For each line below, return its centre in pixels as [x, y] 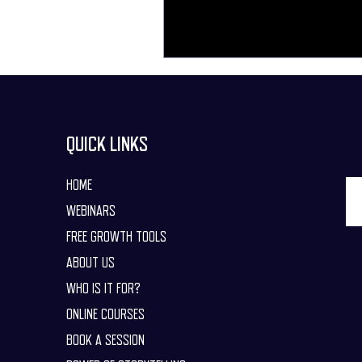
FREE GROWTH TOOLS [116, 237]
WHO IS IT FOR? [103, 288]
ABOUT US [90, 263]
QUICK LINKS [107, 144]
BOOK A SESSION [105, 340]
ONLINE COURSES [105, 314]
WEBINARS [90, 211]
